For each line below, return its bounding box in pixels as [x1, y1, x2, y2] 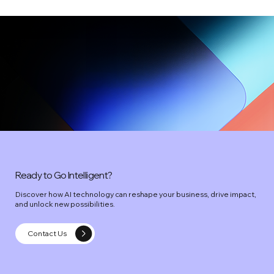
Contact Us [28, 228, 67, 238]
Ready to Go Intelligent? [15, 169, 113, 182]
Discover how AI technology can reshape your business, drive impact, [15, 189, 257, 199]
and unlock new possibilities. [15, 199, 116, 209]
